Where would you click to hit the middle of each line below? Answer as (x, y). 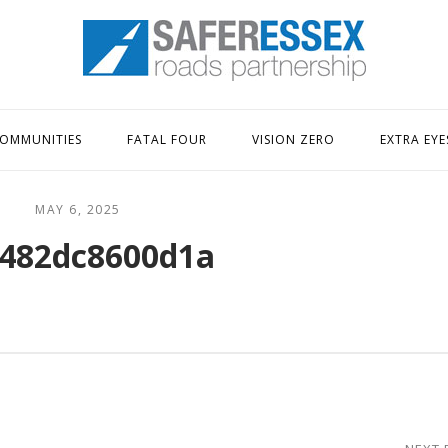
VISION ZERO (293, 139)
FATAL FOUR (167, 139)
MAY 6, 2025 (78, 209)
